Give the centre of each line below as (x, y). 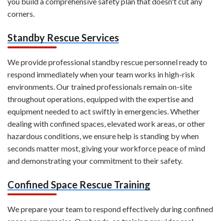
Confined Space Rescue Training (79, 185)
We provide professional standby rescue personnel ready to (107, 62)
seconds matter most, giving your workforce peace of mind (106, 148)
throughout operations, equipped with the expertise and (100, 99)
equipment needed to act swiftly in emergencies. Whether (104, 111)
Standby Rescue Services (63, 38)
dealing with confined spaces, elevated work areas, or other (106, 124)
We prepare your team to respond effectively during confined (110, 209)
